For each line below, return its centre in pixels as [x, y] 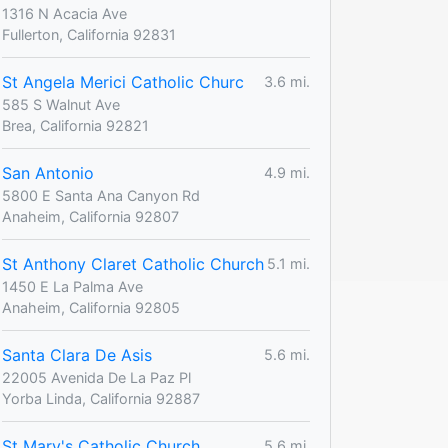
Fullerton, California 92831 [89, 34]
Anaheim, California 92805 [91, 307]
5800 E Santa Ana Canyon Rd [101, 195]
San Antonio [48, 172]
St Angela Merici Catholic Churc [123, 81]
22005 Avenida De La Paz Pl [96, 377]
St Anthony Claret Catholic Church [133, 263]
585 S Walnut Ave [61, 104]
